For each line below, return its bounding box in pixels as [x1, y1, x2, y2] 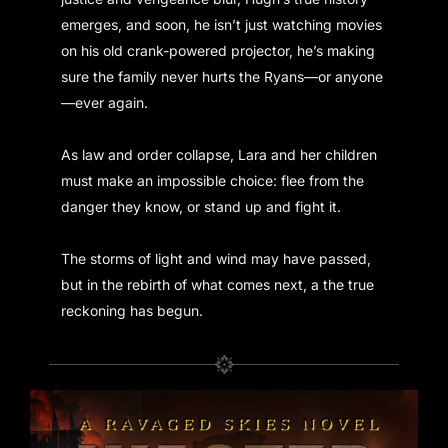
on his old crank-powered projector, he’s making [61, 42, 376, 60]
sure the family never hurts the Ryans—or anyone [61, 68, 384, 86]
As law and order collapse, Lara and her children [61, 146, 378, 164]
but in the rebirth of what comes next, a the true [61, 276, 375, 294]
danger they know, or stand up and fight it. [61, 198, 342, 216]
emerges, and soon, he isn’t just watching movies [61, 16, 383, 34]
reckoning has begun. [61, 302, 204, 320]
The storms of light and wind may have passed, [61, 250, 372, 268]
